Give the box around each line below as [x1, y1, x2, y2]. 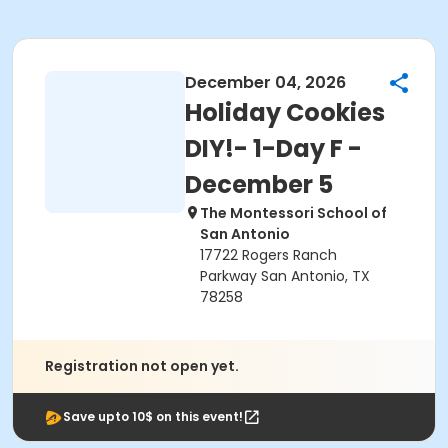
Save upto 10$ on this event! [63, 408, 243, 425]
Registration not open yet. [45, 356, 239, 376]
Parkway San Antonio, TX [200, 266, 370, 286]
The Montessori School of [200, 203, 387, 223]
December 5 [185, 168, 333, 201]
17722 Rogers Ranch [200, 245, 337, 265]
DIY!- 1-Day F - [185, 132, 362, 165]
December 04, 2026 [185, 71, 346, 94]
